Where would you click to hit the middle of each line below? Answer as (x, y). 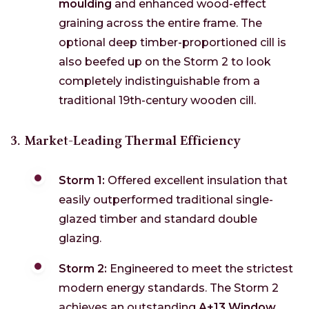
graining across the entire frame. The (160, 23)
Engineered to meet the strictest (200, 269)
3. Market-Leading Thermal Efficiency (126, 141)
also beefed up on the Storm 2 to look (165, 62)
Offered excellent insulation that (196, 181)
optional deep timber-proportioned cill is (172, 43)
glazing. (80, 239)
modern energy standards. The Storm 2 (169, 288)
